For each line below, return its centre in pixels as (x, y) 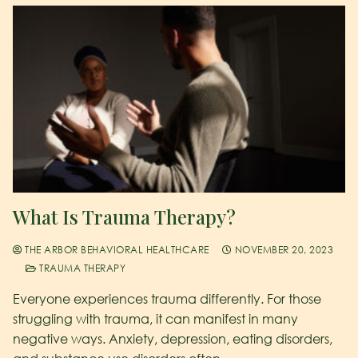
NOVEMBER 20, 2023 (284, 249)
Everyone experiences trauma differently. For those (167, 298)
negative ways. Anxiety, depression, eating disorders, (173, 338)
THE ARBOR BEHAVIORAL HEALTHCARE (115, 249)
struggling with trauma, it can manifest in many (155, 318)
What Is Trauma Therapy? (124, 216)
